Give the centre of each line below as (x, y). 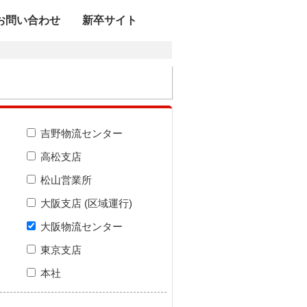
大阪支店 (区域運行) (85, 203)
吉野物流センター (80, 133)
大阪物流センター (80, 226)
